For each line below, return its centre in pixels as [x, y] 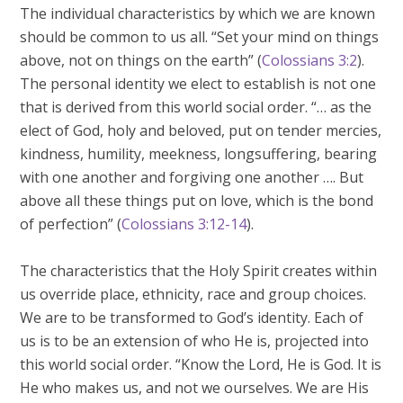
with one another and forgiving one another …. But [192, 177]
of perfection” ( [71, 224]
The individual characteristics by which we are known [198, 13]
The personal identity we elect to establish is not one [198, 84]
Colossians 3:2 [310, 60]
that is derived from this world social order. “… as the [196, 107]
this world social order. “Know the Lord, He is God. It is [201, 364]
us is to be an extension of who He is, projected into [195, 341]
